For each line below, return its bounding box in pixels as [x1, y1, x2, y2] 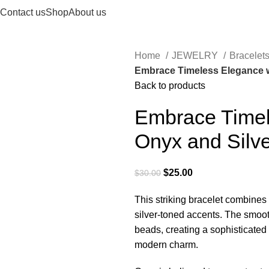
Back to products [134, 80, 205, 91]
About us [68, 7, 106, 17]
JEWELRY [172, 50, 220, 61]
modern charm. [134, 240, 198, 250]
